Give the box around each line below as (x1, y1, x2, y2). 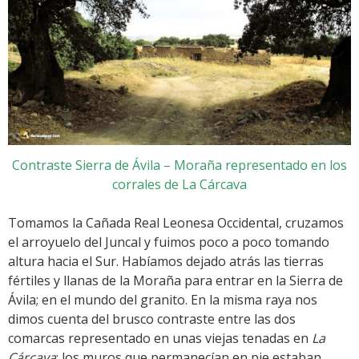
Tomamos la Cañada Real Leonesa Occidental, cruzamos (8, 213, 344, 232)
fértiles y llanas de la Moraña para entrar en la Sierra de (8, 271, 343, 289)
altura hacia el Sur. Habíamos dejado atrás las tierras (8, 252, 324, 270)
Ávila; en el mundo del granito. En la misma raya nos (8, 290, 317, 309)
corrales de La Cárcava (112, 175, 247, 193)
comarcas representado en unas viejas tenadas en (8, 329, 312, 347)
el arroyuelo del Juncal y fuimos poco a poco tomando (8, 232, 329, 251)
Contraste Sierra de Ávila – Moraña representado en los (12, 155, 347, 174)
